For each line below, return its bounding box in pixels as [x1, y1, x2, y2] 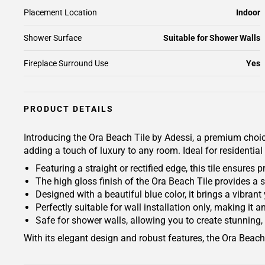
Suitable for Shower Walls [163, 33, 260, 43]
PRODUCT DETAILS [24, 104, 114, 114]
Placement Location [24, 8, 97, 17]
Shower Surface [24, 33, 82, 43]
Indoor [236, 8, 260, 17]
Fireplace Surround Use [24, 59, 108, 68]
